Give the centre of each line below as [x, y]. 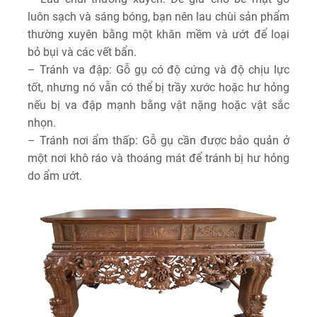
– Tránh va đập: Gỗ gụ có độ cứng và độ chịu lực [158, 70]
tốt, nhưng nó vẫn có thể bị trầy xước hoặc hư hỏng [158, 88]
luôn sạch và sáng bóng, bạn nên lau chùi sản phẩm [158, 17]
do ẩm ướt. [55, 176]
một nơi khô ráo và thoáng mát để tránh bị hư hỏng [158, 158]
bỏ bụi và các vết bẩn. [82, 52]
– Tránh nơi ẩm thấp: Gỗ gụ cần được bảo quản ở [158, 141]
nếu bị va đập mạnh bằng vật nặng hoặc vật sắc [158, 105]
